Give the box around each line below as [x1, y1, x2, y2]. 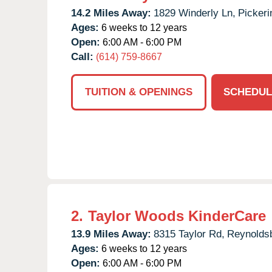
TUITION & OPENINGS [85, 86, 192, 98]
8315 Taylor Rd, [154, 228, 225, 240]
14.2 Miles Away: [71, 7, 151, 19]
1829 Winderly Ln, [154, 7, 236, 19]
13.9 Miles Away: [71, 228, 151, 240]
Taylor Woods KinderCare [88, 207, 266, 224]
